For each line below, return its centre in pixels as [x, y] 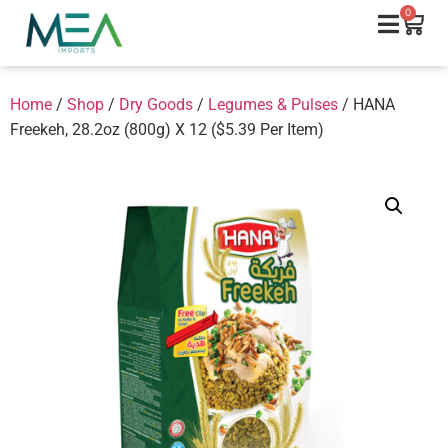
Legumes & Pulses [273, 104]
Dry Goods [156, 104]
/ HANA [366, 104]
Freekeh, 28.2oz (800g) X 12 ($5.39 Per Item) [167, 129]
